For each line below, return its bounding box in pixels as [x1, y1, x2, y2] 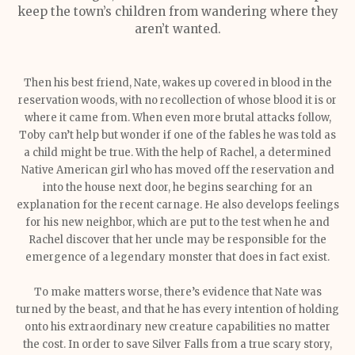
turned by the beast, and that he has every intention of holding [16, 303, 339, 316]
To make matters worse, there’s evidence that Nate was [33, 285, 322, 299]
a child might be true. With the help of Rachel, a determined [24, 146, 331, 159]
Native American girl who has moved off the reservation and [21, 163, 334, 177]
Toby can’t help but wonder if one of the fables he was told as [19, 128, 336, 142]
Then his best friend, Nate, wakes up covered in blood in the [23, 76, 332, 90]
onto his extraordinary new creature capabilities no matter [25, 320, 330, 334]
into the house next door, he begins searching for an [43, 181, 312, 194]
